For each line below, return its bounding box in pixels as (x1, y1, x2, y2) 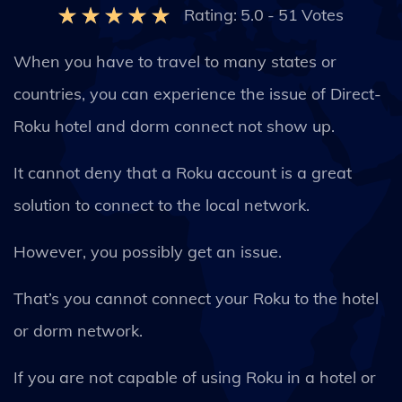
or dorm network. (13, 320, 147, 341)
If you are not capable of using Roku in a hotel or (13, 367, 376, 388)
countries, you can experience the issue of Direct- (13, 83, 381, 104)
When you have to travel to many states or (13, 51, 336, 72)
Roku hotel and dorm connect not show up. (13, 116, 335, 136)
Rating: (184, 4, 237, 25)
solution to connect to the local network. (13, 195, 310, 215)
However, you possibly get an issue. (13, 241, 286, 262)
